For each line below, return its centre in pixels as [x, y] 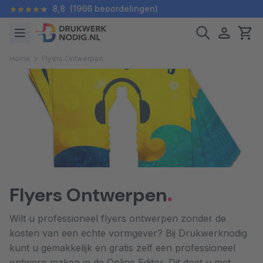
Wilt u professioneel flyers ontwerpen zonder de [118, 218]
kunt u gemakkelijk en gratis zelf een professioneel [122, 248]
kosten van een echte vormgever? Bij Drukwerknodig [128, 233]
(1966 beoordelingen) [114, 9]
